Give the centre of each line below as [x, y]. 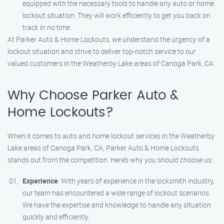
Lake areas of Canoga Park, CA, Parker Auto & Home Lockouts [103, 148]
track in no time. [47, 27]
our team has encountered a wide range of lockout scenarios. [116, 193]
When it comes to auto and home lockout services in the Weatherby [111, 136]
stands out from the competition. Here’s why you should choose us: [110, 160]
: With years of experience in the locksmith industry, [136, 181]
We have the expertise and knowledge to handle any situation [117, 205]
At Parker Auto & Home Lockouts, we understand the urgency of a [109, 39]
